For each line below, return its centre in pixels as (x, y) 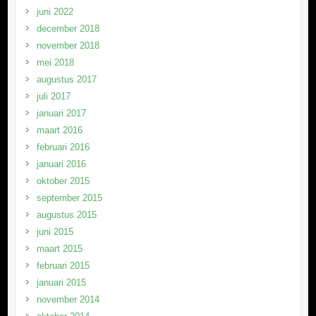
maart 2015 (59, 249)
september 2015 (69, 198)
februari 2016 (63, 147)
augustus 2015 (66, 215)
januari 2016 (61, 164)
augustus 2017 (66, 80)
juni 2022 (55, 12)
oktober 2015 (63, 181)
